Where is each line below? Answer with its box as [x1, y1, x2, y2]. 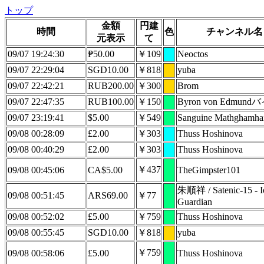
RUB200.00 [88, 81, 134, 91]
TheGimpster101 [177, 165, 240, 175]
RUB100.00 [88, 97, 134, 107]
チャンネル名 [206, 27, 263, 37]
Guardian [177, 197, 212, 207]
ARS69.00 [88, 190, 128, 200]
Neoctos [177, 49, 208, 59]
